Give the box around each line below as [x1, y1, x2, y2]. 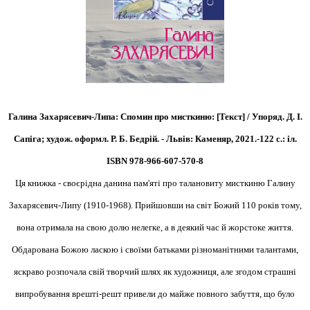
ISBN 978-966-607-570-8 [107, 156, 203, 167]
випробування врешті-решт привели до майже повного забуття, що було [15, 289, 295, 300]
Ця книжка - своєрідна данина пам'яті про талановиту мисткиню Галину [15, 178, 295, 189]
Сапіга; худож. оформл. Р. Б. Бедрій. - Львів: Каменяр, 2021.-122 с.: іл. [13, 134, 297, 145]
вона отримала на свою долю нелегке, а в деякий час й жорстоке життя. [17, 222, 293, 233]
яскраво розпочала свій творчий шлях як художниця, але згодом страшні [14, 266, 296, 277]
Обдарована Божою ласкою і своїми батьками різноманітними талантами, [12, 244, 298, 255]
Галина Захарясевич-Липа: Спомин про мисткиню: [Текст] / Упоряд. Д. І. [8, 111, 302, 122]
